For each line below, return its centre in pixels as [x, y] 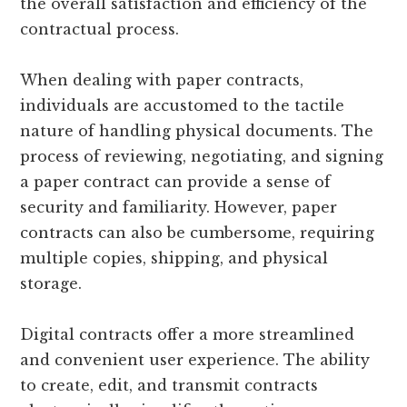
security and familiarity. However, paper [179, 207]
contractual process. [100, 29]
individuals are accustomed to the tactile [183, 105]
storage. [51, 283]
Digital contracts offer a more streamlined [188, 334]
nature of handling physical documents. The [197, 130]
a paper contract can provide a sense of [176, 181]
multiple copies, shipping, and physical [174, 258]
